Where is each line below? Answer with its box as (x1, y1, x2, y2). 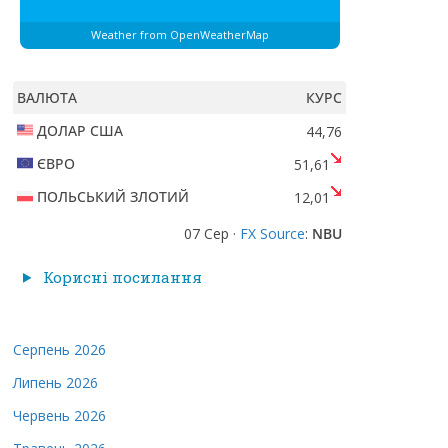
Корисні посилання (38, 266, 202, 287)
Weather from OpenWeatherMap (90, 27, 269, 43)
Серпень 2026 (13, 339, 106, 359)
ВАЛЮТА (17, 87, 77, 107)
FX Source (240, 223, 305, 243)
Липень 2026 (13, 372, 98, 392)
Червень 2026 (13, 405, 106, 425)
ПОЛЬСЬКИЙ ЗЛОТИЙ (37, 186, 189, 206)
